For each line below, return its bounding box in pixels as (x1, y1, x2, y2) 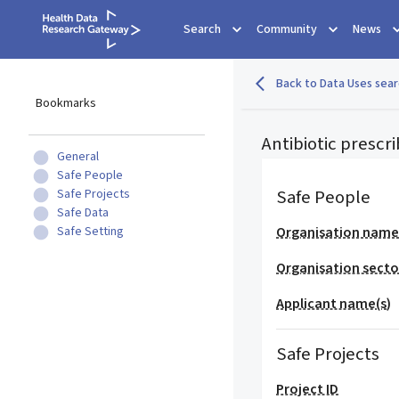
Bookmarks (36, 94, 96, 112)
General (57, 148, 99, 166)
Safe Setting (57, 223, 124, 240)
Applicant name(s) (276, 294, 392, 313)
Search (183, 20, 221, 38)
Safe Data (57, 204, 109, 222)
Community (256, 20, 317, 38)
